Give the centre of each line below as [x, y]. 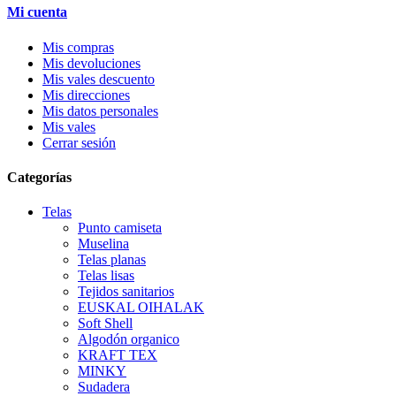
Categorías [39, 177]
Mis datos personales [100, 110]
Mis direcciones [86, 95]
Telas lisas [106, 276]
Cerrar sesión [79, 142]
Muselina [103, 244]
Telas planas [112, 260]
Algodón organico [129, 339]
